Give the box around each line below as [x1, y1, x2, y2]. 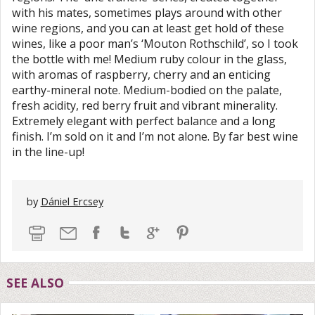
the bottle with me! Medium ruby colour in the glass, [12, 51, 287, 67]
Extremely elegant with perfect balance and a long [12, 112, 276, 129]
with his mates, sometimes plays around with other [12, 4, 282, 20]
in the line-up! [12, 143, 84, 160]
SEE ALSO [6, 274, 64, 291]
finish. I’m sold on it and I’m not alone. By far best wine [12, 128, 298, 144]
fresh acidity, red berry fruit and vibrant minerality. [12, 97, 278, 113]
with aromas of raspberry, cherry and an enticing [12, 66, 271, 82]
